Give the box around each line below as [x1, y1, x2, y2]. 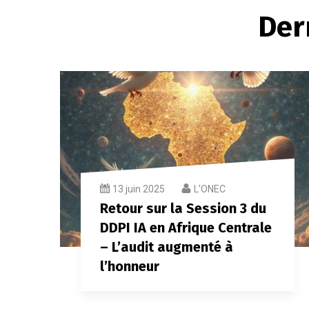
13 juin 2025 [112, 183, 165, 195]
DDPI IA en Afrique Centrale [100, 219, 272, 236]
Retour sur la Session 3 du [100, 199, 266, 217]
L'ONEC [194, 183, 226, 195]
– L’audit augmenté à [100, 238, 233, 255]
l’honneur [100, 257, 159, 275]
